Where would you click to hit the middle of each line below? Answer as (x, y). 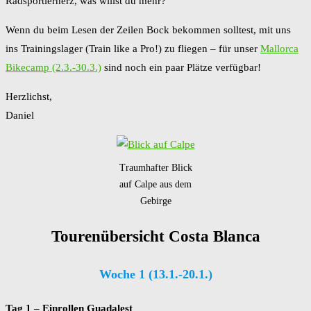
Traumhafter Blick (155, 168)
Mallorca (279, 49)
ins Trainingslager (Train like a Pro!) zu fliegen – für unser (133, 49)
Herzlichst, (29, 97)
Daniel (20, 116)
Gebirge (155, 201)
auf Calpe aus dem (155, 185)
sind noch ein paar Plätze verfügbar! (181, 68)
